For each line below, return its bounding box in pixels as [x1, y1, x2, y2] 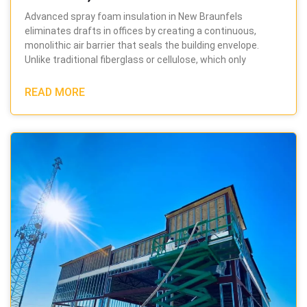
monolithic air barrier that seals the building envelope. [25, 40, 259, 51]
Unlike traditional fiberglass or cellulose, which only [25, 54, 246, 66]
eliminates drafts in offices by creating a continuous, [25, 25, 256, 37]
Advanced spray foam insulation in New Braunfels [25, 11, 243, 23]
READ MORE [25, 86, 85, 99]
